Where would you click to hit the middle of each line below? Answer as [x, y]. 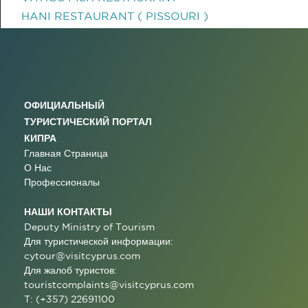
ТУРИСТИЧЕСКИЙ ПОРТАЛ [88, 121]
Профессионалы [62, 182]
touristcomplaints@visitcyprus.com [109, 285]
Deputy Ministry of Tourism [89, 227]
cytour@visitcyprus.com [82, 256]
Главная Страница [66, 153]
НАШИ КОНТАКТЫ [68, 211]
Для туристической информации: [99, 241]
